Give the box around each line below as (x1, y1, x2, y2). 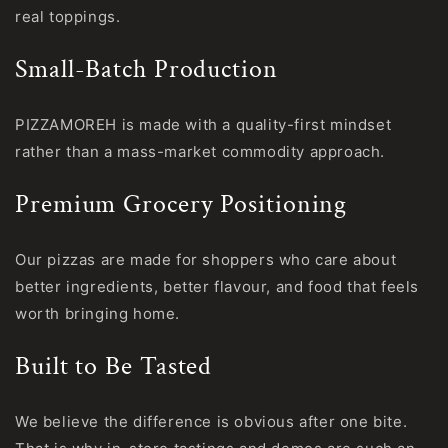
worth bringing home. (15, 303, 180, 323)
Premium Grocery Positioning (15, 188, 348, 222)
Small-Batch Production (15, 53, 278, 87)
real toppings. (15, 6, 121, 26)
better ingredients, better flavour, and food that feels (15, 276, 420, 296)
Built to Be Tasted (15, 350, 213, 384)
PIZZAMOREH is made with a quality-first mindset (15, 114, 392, 134)
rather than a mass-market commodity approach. (15, 141, 386, 161)
